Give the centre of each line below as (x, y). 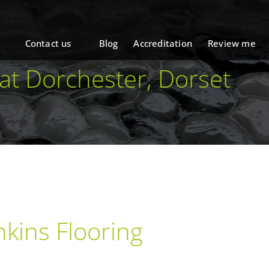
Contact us (48, 43)
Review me (232, 43)
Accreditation (163, 43)
